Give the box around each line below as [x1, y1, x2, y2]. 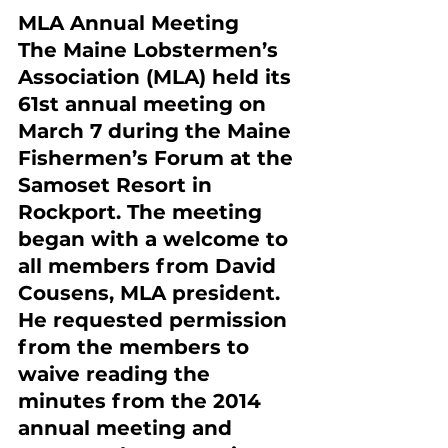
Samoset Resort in [18, 173, 218, 197]
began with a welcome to [18, 227, 294, 251]
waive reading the [18, 362, 216, 386]
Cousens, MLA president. [18, 281, 286, 305]
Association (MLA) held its [18, 65, 297, 89]
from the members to [18, 335, 255, 359]
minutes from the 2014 [18, 389, 267, 413]
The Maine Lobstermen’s [18, 38, 284, 62]
